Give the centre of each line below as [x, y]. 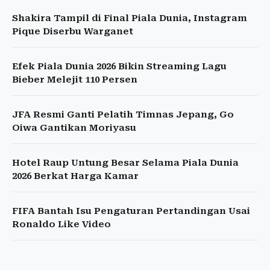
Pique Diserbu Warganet [73, 32]
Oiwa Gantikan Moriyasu [74, 128]
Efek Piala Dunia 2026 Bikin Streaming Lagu [119, 67]
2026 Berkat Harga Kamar [75, 176]
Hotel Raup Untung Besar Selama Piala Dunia [125, 163]
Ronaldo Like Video [61, 224]
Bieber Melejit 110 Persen [75, 80]
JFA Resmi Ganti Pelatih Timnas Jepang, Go [123, 115]
